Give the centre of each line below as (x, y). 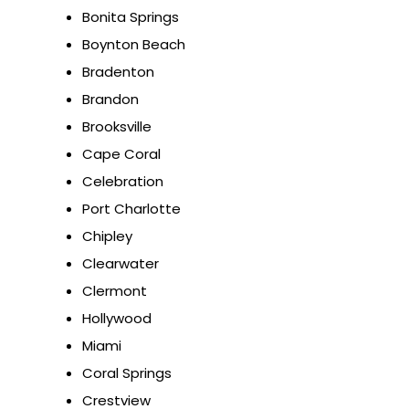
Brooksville (117, 127)
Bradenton (118, 72)
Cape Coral (121, 154)
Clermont (115, 291)
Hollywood (117, 319)
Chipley (107, 236)
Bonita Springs (131, 17)
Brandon (110, 100)
